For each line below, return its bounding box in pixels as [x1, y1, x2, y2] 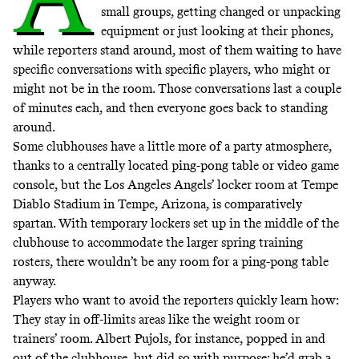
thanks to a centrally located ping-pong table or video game [13, 157, 339, 173]
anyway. [13, 272, 56, 288]
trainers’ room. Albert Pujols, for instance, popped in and [13, 330, 325, 346]
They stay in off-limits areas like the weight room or [13, 311, 300, 327]
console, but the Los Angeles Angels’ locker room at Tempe [13, 176, 338, 192]
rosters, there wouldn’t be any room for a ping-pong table [13, 253, 329, 269]
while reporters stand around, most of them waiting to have [13, 42, 341, 58]
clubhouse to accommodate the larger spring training [13, 234, 303, 250]
